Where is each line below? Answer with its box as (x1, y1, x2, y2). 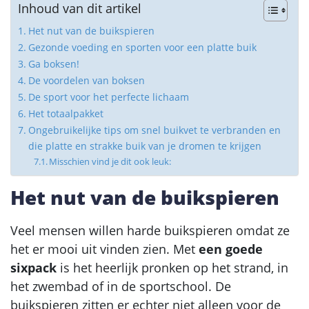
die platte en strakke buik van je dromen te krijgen (28, 139, 261, 152)
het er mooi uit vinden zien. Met (10, 240, 199, 257)
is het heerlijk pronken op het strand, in (57, 259, 288, 276)
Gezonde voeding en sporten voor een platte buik (28, 40, 257, 54)
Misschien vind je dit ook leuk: (49, 154, 172, 168)
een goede (199, 240, 263, 257)
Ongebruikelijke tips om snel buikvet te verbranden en (28, 123, 281, 137)
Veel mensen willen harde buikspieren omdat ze (10, 221, 290, 239)
